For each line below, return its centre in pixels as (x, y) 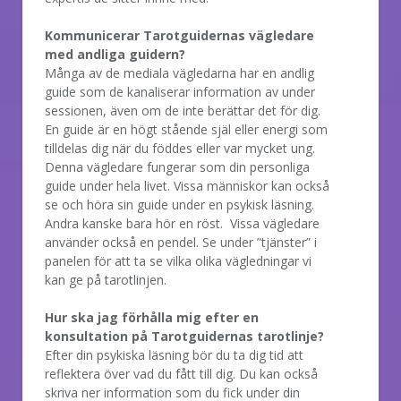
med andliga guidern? (115, 54)
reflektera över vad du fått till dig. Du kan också (181, 373)
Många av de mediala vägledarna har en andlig (179, 73)
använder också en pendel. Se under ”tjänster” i (181, 242)
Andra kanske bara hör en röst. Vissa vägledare (182, 223)
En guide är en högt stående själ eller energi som (186, 129)
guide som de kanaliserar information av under (180, 91)
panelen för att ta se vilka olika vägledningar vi (178, 260)
